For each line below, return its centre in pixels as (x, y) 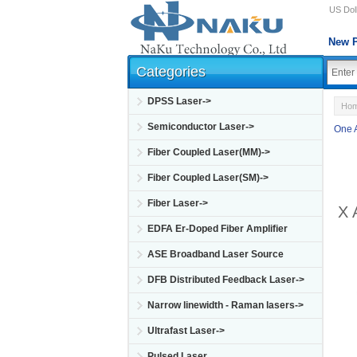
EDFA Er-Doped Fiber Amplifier (218, 229)
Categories (171, 72)
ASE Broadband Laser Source (216, 254)
